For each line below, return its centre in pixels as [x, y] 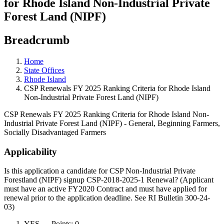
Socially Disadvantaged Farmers [55, 132]
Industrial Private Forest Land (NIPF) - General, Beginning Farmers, [112, 123]
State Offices [44, 70]
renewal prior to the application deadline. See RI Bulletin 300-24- [107, 198]
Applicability [30, 151]
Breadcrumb [37, 40]
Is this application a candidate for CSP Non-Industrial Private [100, 171]
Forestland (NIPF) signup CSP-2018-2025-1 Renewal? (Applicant [109, 180]
